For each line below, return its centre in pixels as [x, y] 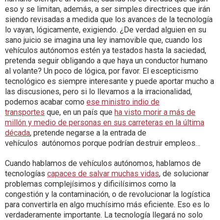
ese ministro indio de [123, 102]
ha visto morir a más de [155, 112]
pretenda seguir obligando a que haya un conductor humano [106, 61]
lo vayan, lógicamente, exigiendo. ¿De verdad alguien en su [106, 30]
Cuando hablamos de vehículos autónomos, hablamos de [103, 164]
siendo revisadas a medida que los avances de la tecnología [109, 20]
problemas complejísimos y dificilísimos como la [90, 184]
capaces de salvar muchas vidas [103, 174]
